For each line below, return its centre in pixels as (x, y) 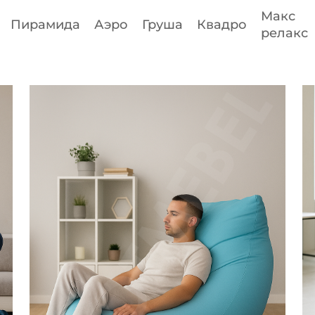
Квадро (221, 25)
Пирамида (45, 25)
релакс (284, 33)
